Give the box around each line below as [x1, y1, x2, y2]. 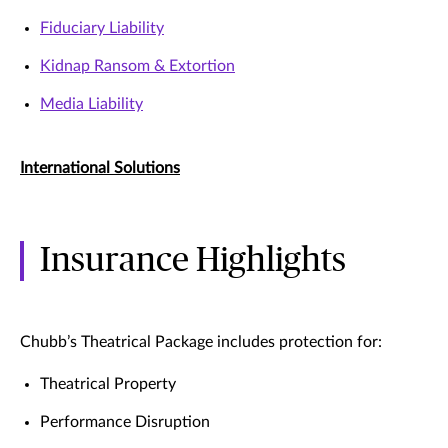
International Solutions [20, 160, 180, 177]
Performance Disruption [40, 414, 210, 431]
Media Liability [40, 96, 143, 113]
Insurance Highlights [40, 244, 346, 279]
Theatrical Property [40, 376, 176, 393]
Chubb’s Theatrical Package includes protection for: [20, 334, 382, 351]
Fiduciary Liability [40, 20, 164, 37]
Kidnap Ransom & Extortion [40, 58, 235, 75]
